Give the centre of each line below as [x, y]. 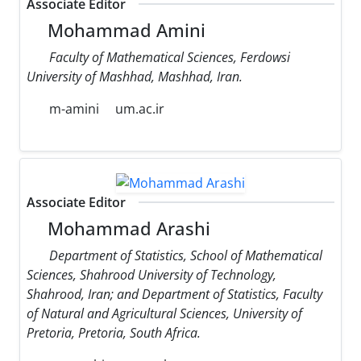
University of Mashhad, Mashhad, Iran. [135, 77]
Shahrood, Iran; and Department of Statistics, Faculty [174, 295]
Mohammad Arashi [127, 229]
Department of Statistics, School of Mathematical [186, 256]
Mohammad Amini [124, 31]
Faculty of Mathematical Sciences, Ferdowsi [170, 58]
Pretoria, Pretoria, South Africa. [114, 333]
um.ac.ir [140, 109]
